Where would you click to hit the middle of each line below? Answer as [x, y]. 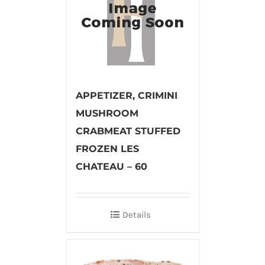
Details [137, 214]
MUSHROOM [107, 113]
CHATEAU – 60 [111, 166]
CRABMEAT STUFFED [128, 131]
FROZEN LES [107, 148]
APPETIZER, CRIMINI [126, 95]
